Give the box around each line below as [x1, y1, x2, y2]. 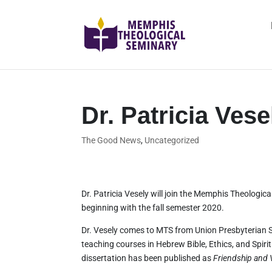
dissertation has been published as [81, 253, 214, 263]
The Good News [81, 135, 141, 145]
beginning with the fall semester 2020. [81, 203, 225, 212]
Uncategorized [144, 135, 200, 145]
